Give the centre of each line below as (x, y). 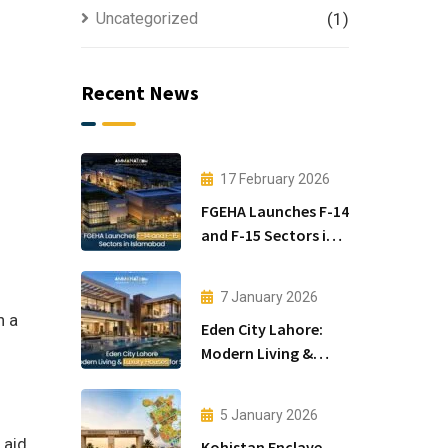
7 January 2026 (268, 296)
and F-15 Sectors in (267, 234)
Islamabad (237, 258)
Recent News (139, 92)
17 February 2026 (274, 178)
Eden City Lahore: (261, 328)
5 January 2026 (268, 414)
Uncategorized (146, 18)
